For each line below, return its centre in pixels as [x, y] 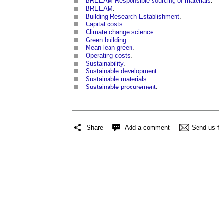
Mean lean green [109, 47]
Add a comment [147, 128]
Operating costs [108, 55]
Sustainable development [121, 71]
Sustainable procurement [121, 87]
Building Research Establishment [132, 16]
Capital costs [104, 24]
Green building [106, 40]
